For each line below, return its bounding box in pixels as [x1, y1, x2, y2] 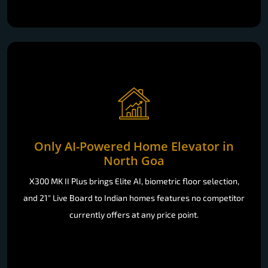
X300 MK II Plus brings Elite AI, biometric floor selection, [29, 175, 239, 186]
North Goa [103, 152, 165, 169]
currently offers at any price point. [69, 209, 199, 220]
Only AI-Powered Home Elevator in [34, 138, 234, 154]
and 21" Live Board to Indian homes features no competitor [23, 192, 245, 203]
